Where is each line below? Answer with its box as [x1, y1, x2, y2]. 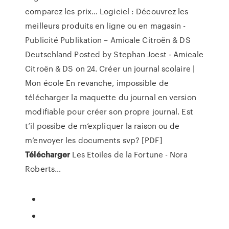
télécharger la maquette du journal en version [25, 91, 196, 103]
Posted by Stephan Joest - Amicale [72, 49, 203, 60]
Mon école [25, 77, 64, 88]
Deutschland [25, 49, 73, 60]
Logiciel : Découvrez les [98, 6, 189, 17]
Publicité [25, 34, 61, 45]
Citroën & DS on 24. [25, 63, 100, 74]
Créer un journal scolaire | [99, 63, 195, 74]
